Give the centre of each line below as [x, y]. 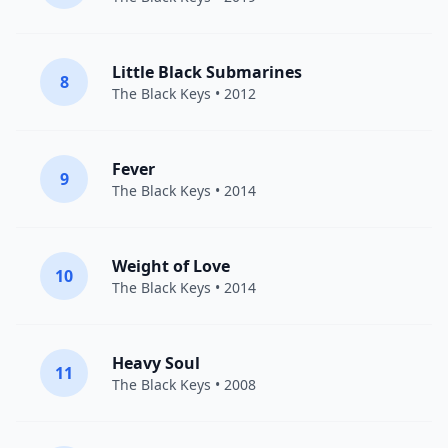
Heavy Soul [156, 363]
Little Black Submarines [207, 72]
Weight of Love [171, 266]
